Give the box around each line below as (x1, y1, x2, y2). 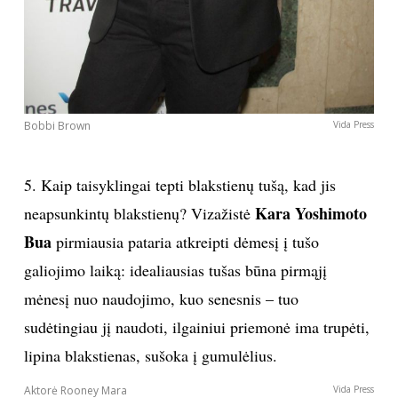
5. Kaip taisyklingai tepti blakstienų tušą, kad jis (23, 174, 336, 196)
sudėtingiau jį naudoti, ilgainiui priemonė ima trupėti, (23, 316, 370, 338)
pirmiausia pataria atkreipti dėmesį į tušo (51, 231, 319, 253)
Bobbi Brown (23, 118, 91, 134)
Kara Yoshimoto (254, 202, 367, 226)
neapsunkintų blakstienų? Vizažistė (23, 203, 255, 225)
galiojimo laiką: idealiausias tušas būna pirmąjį (23, 259, 327, 282)
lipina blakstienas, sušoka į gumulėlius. (23, 345, 277, 367)
